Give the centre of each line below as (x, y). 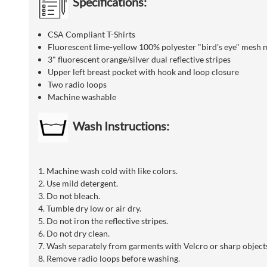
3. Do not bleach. (69, 196)
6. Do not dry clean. (74, 234)
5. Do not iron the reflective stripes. (103, 221)
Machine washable (82, 97)
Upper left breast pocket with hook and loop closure (143, 72)
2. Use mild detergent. (78, 184)
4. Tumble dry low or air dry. (90, 209)
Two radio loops (77, 85)
